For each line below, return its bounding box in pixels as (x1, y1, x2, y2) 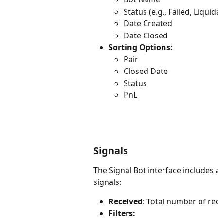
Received (109, 196, 143, 207)
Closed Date (124, 66, 168, 77)
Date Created (124, 18, 172, 29)
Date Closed (124, 30, 168, 41)
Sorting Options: (109, 42, 173, 53)
